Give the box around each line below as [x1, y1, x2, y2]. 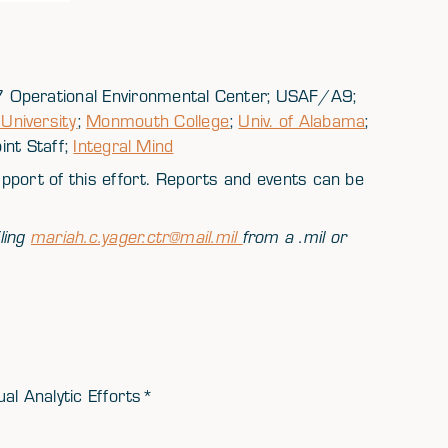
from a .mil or [242, 225, 348, 248]
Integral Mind [73, 134, 174, 157]
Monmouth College [86, 109, 230, 132]
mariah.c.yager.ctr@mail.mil [30, 225, 243, 248]
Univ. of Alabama [238, 109, 366, 132]
